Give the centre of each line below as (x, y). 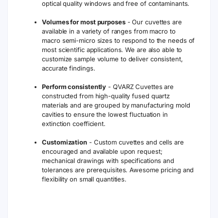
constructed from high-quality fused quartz (106, 96)
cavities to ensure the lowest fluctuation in (105, 114)
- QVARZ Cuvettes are (140, 86)
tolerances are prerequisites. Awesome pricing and (118, 170)
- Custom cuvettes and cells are (135, 142)
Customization (64, 142)
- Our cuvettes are (154, 22)
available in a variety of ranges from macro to (109, 31)
